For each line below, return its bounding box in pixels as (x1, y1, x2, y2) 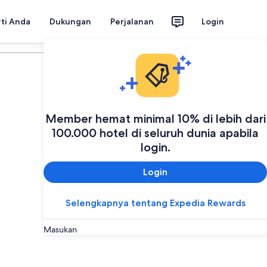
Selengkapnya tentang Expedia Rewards (65, 197, 246, 209)
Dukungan (49, 16, 91, 27)
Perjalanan (110, 16, 154, 27)
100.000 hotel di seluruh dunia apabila (52, 125, 259, 140)
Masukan (44, 223, 77, 235)
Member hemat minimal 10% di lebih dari (45, 111, 266, 126)
